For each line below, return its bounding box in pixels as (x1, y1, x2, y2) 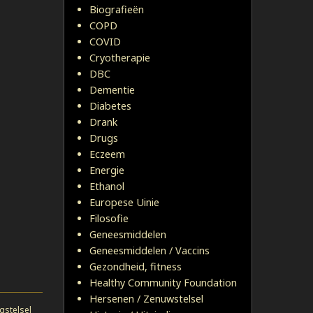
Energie (89, 163, 124, 177)
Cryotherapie (89, 51, 150, 64)
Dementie (89, 83, 135, 96)
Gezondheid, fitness (89, 260, 182, 273)
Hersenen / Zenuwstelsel (89, 292, 203, 305)
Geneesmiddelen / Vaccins (89, 244, 210, 257)
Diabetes (89, 99, 131, 112)
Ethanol (89, 180, 124, 193)
